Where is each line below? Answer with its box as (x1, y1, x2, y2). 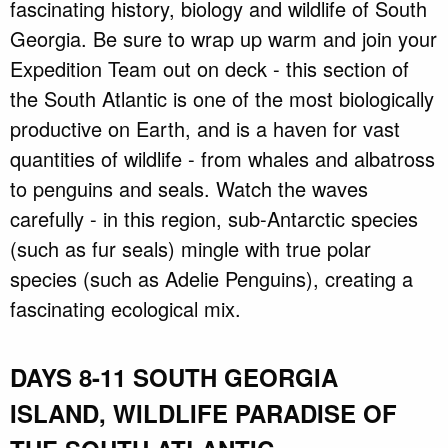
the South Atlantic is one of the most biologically (10, 84, 434, 114)
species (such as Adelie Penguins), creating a (10, 264, 413, 294)
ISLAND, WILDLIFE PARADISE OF (10, 396, 397, 431)
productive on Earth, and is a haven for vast (10, 114, 400, 144)
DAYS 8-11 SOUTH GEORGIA (10, 360, 338, 395)
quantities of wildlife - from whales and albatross (10, 144, 435, 174)
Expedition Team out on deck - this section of (10, 54, 409, 84)
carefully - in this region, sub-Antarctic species (10, 204, 418, 234)
